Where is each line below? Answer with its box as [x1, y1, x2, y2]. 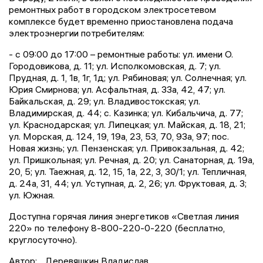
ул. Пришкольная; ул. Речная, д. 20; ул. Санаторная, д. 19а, [9, 154, 254, 166]
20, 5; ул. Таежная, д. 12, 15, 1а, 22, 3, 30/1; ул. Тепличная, [9, 166, 247, 178]
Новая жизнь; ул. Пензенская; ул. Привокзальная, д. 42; [9, 142, 244, 154]
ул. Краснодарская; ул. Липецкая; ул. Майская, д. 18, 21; [9, 119, 245, 131]
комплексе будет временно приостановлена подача [9, 15, 233, 28]
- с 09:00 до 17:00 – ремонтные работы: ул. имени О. [9, 48, 233, 60]
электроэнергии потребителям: [9, 27, 144, 39]
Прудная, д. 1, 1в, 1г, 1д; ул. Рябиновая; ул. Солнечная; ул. [9, 72, 247, 84]
